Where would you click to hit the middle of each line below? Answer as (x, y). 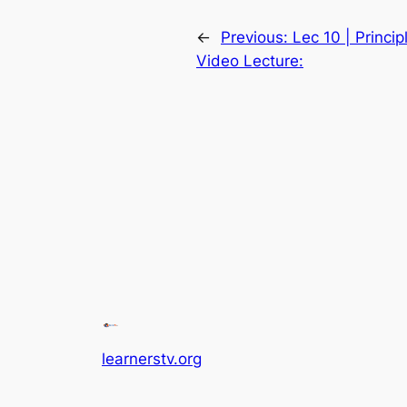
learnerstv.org (152, 359)
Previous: (257, 38)
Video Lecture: (250, 61)
